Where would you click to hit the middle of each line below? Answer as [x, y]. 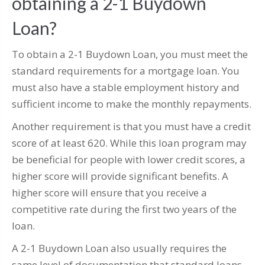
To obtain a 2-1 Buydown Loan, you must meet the [130, 54]
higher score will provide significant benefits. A [120, 176]
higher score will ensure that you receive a [109, 193]
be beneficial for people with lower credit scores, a [129, 160]
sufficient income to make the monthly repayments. [132, 104]
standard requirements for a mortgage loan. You [126, 71]
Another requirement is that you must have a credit [131, 127]
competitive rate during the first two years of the [124, 209]
